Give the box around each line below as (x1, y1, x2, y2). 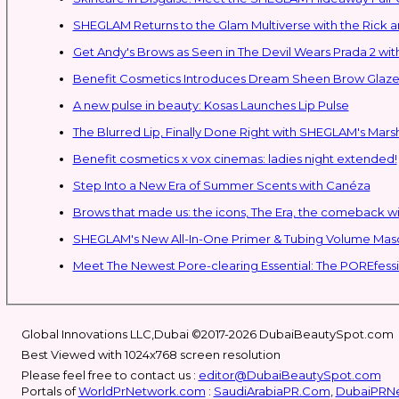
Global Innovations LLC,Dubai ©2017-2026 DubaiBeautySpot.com (20, 327, 394, 341)
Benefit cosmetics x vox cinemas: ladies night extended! (72, 151, 397, 166)
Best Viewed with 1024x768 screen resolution (20, 347, 281, 362)
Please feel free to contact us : (20, 368, 199, 382)
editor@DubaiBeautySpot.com (198, 368, 381, 382)
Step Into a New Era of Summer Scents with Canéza (72, 177, 370, 192)
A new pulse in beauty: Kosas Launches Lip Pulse (72, 97, 349, 112)
